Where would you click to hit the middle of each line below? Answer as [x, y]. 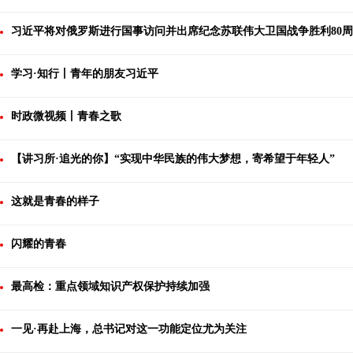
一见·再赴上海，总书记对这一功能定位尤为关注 [129, 329]
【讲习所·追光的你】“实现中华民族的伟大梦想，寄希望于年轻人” [173, 159]
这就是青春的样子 [55, 201]
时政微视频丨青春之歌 [66, 116]
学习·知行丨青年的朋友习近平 [85, 74]
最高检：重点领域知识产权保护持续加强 [110, 286]
